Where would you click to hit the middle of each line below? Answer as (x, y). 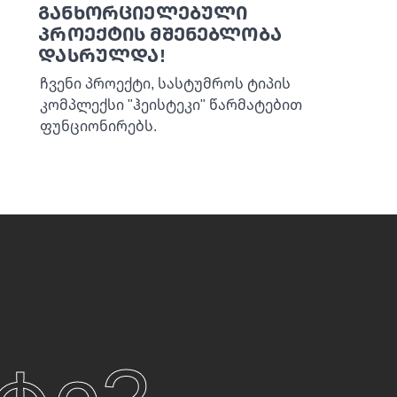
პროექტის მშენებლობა (160, 33)
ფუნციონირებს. (98, 125)
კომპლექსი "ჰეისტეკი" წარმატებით (171, 104)
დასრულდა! (101, 55)
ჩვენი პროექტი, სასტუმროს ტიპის (165, 83)
